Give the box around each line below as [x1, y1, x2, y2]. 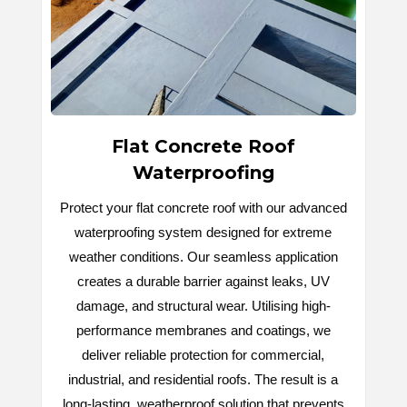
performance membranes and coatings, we [75, 323, 331, 339]
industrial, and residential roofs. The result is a [68, 372, 338, 388]
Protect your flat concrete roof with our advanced [59, 200, 347, 216]
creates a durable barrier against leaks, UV [76, 273, 330, 290]
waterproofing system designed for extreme [74, 224, 332, 241]
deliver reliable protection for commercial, [82, 347, 324, 363]
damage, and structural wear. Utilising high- [75, 298, 331, 314]
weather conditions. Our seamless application [68, 249, 338, 265]
